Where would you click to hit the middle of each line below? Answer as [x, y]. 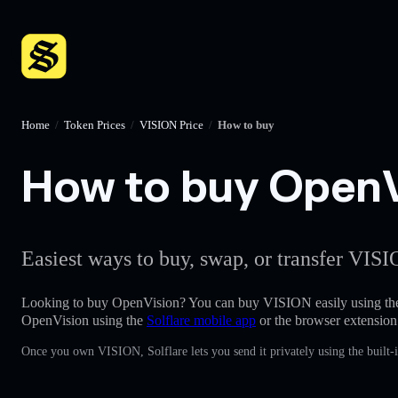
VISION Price [171, 125]
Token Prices [95, 125]
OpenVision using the [84, 320]
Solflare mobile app [201, 320]
